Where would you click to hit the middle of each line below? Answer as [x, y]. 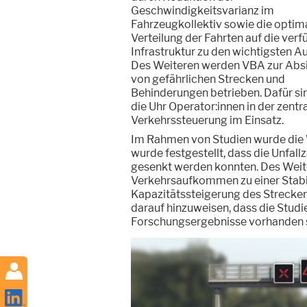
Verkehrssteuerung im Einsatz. [207, 120]
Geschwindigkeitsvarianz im [202, 11]
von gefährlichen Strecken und [208, 79]
